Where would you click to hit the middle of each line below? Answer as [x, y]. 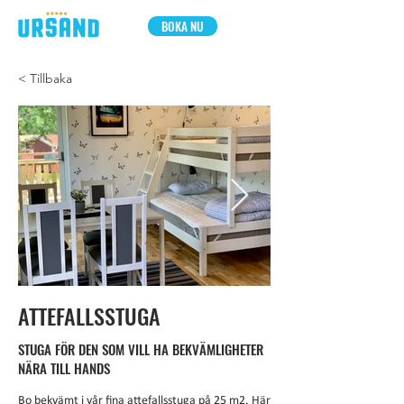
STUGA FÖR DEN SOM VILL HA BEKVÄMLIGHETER [141, 349]
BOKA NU [183, 26]
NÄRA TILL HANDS [64, 368]
